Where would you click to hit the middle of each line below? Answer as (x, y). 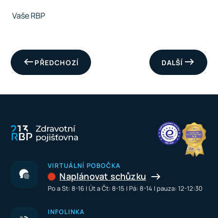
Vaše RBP (28, 16)
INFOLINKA (66, 212)
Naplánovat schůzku (103, 176)
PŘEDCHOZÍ (57, 62)
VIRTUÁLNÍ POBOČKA (84, 165)
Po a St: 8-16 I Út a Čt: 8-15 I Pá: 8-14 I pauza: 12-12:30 (125, 188)
